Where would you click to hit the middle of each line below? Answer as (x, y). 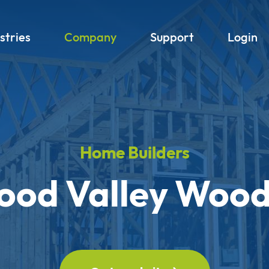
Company (90, 37)
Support (172, 37)
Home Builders (134, 152)
